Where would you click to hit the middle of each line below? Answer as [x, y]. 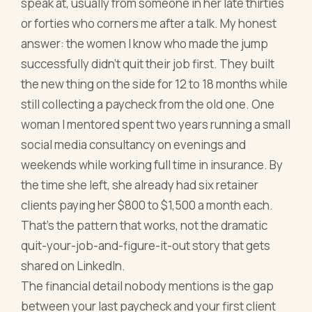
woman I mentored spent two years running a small [156, 125]
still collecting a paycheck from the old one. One [148, 104]
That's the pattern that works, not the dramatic [145, 226]
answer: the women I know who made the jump [145, 44]
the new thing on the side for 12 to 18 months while [155, 84]
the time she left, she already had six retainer [140, 185]
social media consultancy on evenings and [134, 145]
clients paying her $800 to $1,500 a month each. [147, 205]
